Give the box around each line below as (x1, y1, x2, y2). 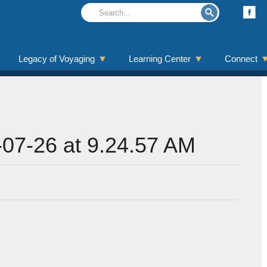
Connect (225, 54, 257, 64)
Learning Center (129, 54, 191, 64)
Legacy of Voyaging (18, 54, 95, 64)
